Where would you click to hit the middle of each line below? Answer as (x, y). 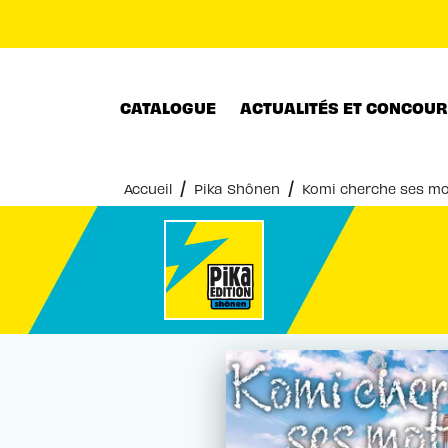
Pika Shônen (237, 188)
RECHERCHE (269, 33)
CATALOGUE (168, 106)
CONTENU (405, 33)
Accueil (148, 188)
